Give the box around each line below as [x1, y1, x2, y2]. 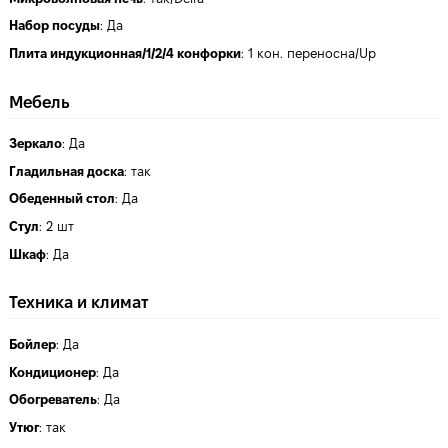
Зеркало [9, 136, 62, 152]
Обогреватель [9, 392, 97, 408]
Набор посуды [9, 18, 100, 34]
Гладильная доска [9, 163, 124, 179]
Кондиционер [9, 364, 96, 380]
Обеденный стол [9, 191, 115, 207]
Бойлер [9, 337, 56, 353]
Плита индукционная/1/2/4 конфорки [9, 45, 241, 61]
